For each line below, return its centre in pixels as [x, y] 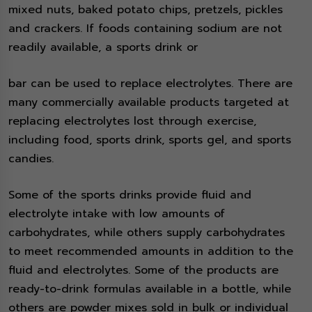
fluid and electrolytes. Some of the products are [143, 271]
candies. [33, 159]
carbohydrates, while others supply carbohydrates [147, 233]
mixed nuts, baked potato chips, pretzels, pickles [146, 10]
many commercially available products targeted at [149, 103]
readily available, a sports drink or [103, 48]
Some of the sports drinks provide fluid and [130, 195]
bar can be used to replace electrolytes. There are [150, 84]
